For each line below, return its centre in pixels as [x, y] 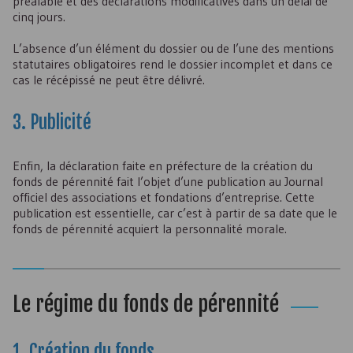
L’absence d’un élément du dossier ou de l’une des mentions [173, 48]
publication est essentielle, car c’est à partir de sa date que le [175, 213]
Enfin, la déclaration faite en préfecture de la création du [163, 165]
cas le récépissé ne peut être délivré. [109, 80]
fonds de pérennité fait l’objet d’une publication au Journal [168, 181]
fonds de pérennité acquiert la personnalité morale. [150, 229]
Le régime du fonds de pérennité [146, 304]
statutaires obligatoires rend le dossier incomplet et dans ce [173, 64]
